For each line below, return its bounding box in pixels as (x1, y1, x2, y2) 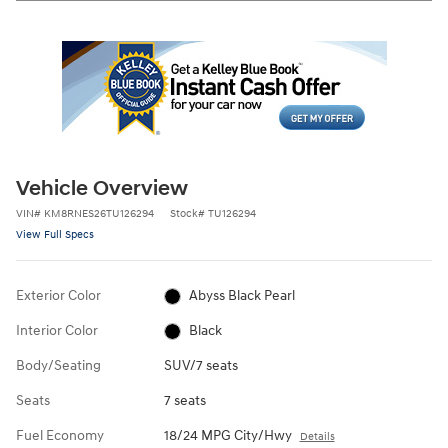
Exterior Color (16, 287, 101, 305)
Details (299, 430, 335, 444)
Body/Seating (16, 357, 101, 375)
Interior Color (16, 322, 98, 340)
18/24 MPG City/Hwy (163, 427, 292, 445)
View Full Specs (16, 228, 94, 242)
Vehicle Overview (16, 176, 188, 203)
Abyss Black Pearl (189, 287, 296, 305)
